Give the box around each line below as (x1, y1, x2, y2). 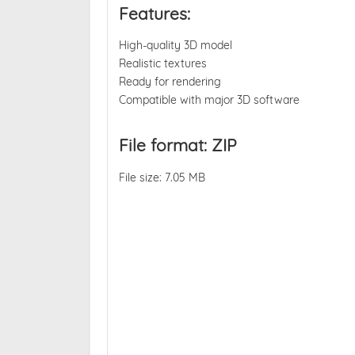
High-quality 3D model (118, 38, 232, 53)
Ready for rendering (118, 74, 221, 90)
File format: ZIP (118, 134, 237, 155)
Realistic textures (118, 56, 207, 71)
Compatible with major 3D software (118, 93, 300, 108)
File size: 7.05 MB (118, 170, 205, 185)
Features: (118, 2, 190, 24)
